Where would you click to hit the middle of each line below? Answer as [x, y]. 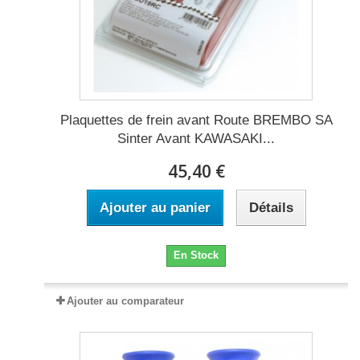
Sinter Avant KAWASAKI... [196, 139]
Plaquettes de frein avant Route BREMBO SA [196, 121]
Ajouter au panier [155, 208]
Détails [271, 208]
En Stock [196, 256]
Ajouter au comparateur [125, 301]
